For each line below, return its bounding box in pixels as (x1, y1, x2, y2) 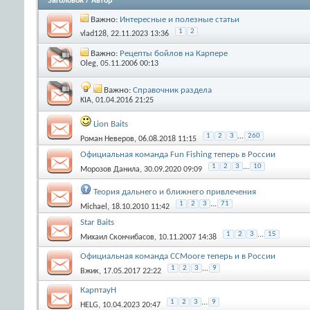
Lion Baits (93, 119, 128, 129)
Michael (80, 202, 107, 211)
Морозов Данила (80, 165, 140, 174)
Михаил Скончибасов (80, 232, 154, 241)
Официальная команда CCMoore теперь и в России (80, 251, 275, 261)
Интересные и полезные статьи (120, 15, 239, 24)
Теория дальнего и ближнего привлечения (93, 187, 256, 197)
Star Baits (80, 217, 114, 227)
